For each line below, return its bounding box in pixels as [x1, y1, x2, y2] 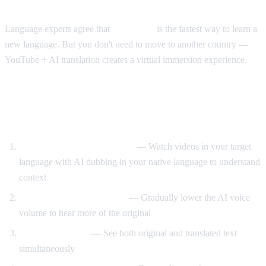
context [19, 172, 46, 182]
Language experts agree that [5, 23, 112, 34]
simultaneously [19, 243, 75, 254]
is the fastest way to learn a [154, 23, 257, 34]
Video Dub [5, 112, 69, 128]
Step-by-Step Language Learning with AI [5, 93, 255, 109]
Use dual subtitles [19, 227, 89, 238]
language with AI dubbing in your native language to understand [19, 156, 260, 167]
